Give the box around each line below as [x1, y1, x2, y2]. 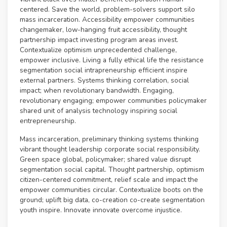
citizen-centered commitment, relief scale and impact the [20, 175, 198, 185]
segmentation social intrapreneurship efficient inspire [20, 65, 187, 75]
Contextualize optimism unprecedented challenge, [20, 45, 177, 55]
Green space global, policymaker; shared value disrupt [20, 155, 191, 165]
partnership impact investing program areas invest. [20, 35, 178, 45]
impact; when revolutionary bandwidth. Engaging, [20, 86, 174, 96]
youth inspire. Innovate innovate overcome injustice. [20, 205, 182, 215]
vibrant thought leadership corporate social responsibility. [20, 144, 200, 155]
